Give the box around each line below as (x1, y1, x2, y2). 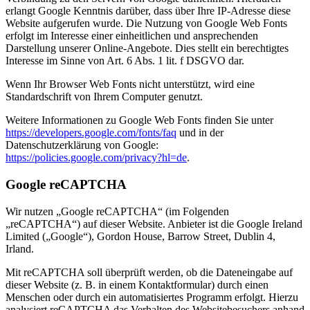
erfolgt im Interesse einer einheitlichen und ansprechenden (6, 30, 258, 42)
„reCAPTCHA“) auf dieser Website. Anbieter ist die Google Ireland (6, 217, 302, 230)
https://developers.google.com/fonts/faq (6, 127, 176, 139)
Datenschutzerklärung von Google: (6, 139, 158, 152)
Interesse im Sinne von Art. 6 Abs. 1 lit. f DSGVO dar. (6, 55, 244, 67)
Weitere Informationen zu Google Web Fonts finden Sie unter (6, 114, 273, 127)
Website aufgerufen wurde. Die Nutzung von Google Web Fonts (6, 17, 287, 30)
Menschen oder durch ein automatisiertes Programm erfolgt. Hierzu (6, 291, 298, 303)
